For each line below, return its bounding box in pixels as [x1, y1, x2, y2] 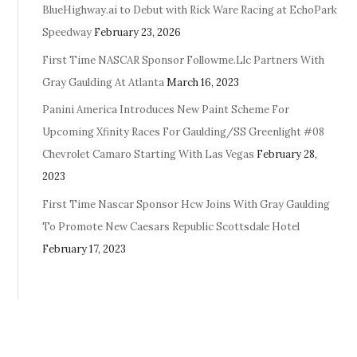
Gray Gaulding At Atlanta [42, 75, 165, 89]
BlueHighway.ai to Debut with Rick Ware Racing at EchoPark [42, 3, 338, 18]
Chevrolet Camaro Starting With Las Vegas [42, 147, 255, 162]
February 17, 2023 [42, 241, 127, 256]
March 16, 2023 [167, 75, 240, 89]
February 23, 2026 [94, 25, 182, 40]
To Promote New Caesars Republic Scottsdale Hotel [42, 219, 300, 233]
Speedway [42, 25, 92, 40]
